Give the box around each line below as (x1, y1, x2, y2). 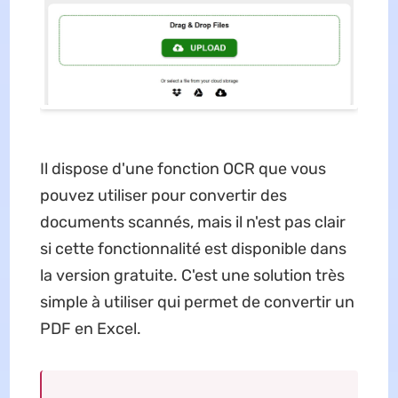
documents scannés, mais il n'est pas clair (39, 212, 346, 232)
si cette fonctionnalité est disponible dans (39, 239, 346, 259)
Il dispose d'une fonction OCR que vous (39, 159, 326, 179)
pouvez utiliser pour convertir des (39, 186, 287, 205)
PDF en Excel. (39, 319, 141, 338)
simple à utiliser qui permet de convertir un (39, 292, 354, 312)
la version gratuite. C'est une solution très (39, 266, 345, 285)
